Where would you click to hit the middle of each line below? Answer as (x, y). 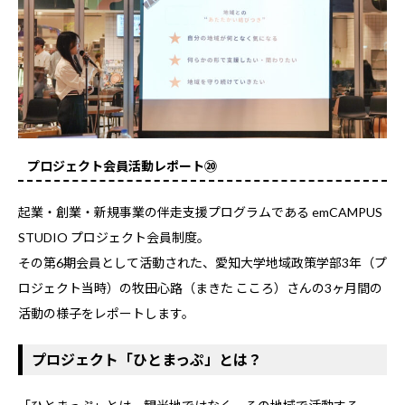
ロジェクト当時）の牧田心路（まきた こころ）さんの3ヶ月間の (200, 288)
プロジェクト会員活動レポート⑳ (122, 166)
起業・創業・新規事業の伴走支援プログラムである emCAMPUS (200, 212)
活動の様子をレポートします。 (106, 314)
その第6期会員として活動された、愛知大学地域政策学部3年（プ (202, 263)
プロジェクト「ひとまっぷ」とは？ (147, 360)
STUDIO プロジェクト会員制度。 (114, 238)
